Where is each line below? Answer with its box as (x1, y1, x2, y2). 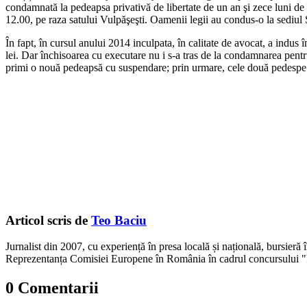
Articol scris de (5, 212, 91, 228)
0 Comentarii (5, 279, 99, 297)
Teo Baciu (91, 212, 147, 228)
